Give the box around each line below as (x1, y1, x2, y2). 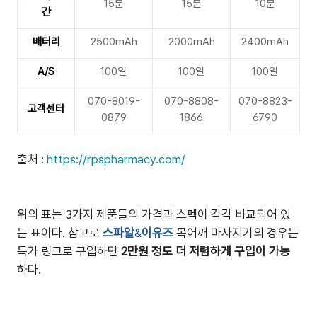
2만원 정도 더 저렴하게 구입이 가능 (121, 244, 290, 258)
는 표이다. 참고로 (17, 226, 100, 240)
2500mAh (90, 35, 137, 48)
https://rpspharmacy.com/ (47, 152, 185, 166)
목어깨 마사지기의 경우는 (173, 226, 299, 240)
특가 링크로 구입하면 (17, 244, 121, 258)
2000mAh (168, 35, 215, 48)
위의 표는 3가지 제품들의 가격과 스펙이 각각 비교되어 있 (17, 207, 291, 221)
